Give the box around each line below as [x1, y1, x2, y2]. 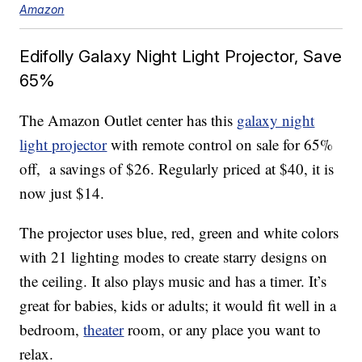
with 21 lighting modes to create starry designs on [19, 246, 328, 267]
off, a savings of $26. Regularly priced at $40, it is [19, 158, 335, 179]
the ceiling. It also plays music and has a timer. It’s [19, 271, 327, 292]
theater [83, 319, 124, 340]
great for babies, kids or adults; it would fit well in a [19, 295, 337, 316]
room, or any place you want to [124, 319, 322, 340]
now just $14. [19, 183, 105, 204]
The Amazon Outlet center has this [19, 110, 238, 131]
